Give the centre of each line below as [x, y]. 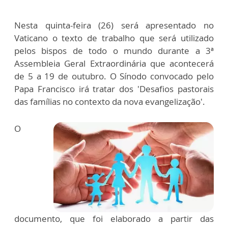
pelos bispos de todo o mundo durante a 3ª [114, 51]
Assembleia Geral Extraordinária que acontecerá [114, 64]
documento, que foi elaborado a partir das [114, 219]
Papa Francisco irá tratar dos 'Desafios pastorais [114, 89]
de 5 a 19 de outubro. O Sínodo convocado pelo [114, 76]
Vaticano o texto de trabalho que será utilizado [114, 38]
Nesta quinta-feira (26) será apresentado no [114, 25]
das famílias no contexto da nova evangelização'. [110, 102]
